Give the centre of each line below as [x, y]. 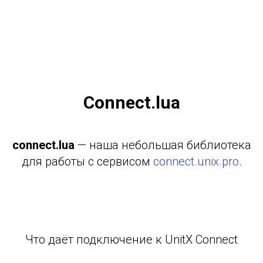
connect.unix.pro [196, 161]
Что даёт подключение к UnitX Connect [131, 240]
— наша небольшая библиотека [163, 145]
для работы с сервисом [87, 161]
